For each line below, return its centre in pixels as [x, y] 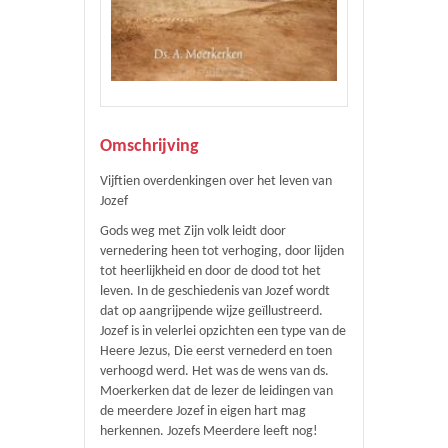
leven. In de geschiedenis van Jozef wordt [215, 291]
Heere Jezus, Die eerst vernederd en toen [216, 351]
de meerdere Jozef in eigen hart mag [203, 411]
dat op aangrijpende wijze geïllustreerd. [211, 311]
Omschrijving [149, 146]
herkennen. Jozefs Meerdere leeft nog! [209, 431]
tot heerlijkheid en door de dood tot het [210, 271]
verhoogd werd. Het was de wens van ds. [214, 371]
